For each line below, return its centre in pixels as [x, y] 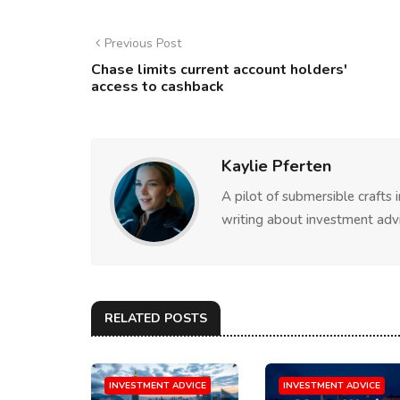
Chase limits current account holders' [219, 70]
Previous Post [143, 43]
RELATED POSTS [156, 318]
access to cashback [158, 87]
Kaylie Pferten [276, 166]
